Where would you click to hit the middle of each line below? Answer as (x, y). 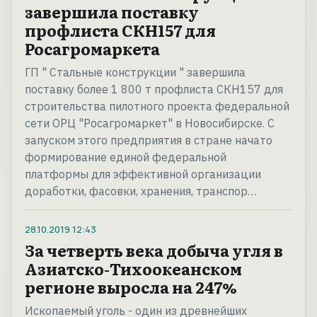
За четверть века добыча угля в (154, 250)
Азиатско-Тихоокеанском (133, 269)
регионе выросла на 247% (131, 287)
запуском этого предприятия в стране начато (149, 140)
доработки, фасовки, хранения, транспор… (141, 191)
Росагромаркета (92, 49)
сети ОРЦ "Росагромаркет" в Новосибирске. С (150, 123)
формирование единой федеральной (126, 157)
